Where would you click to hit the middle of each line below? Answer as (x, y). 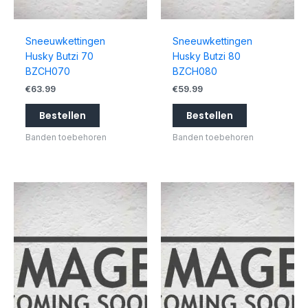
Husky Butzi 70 (59, 56)
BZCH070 (47, 71)
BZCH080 (195, 71)
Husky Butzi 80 (206, 56)
